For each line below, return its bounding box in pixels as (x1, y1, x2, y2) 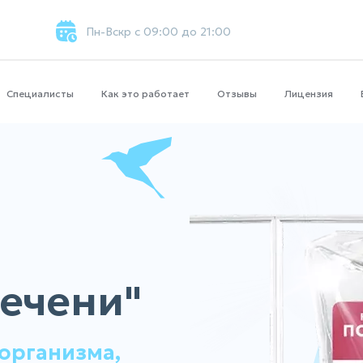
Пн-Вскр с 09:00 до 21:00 (86, 24, 231, 39)
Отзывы (217, 88, 257, 100)
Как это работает (101, 88, 190, 100)
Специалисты (6, 88, 74, 100)
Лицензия (284, 88, 333, 100)
